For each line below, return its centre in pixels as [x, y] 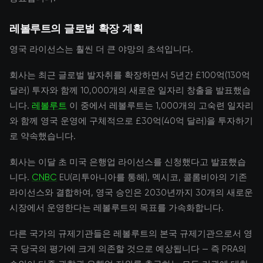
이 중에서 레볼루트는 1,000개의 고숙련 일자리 [160, 106]
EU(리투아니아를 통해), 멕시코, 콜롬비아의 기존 [152, 177]
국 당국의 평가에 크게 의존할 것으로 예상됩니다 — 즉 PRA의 [128, 249]
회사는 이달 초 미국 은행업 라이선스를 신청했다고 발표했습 [128, 162]
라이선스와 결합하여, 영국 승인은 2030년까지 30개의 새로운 [131, 193]
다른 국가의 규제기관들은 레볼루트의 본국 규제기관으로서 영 [131, 234]
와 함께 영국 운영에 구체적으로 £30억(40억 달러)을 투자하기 [131, 121]
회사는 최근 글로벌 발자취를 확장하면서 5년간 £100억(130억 [130, 75]
